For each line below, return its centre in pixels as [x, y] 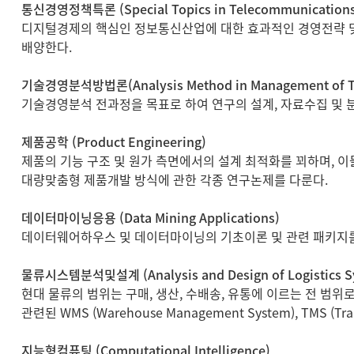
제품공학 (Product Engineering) [113, 141]
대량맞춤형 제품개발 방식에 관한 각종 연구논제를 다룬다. [174, 179]
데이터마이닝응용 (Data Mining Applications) [150, 217]
